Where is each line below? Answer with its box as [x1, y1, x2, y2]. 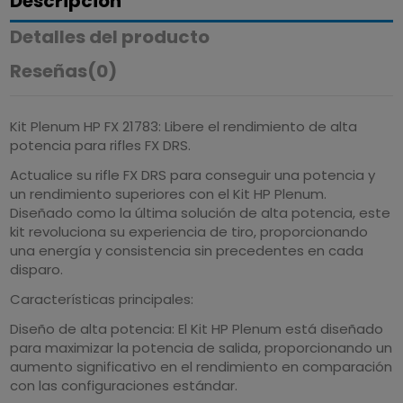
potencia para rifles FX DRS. [10, 135, 192, 155]
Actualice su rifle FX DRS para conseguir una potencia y [10, 165, 376, 184]
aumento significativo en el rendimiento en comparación [10, 356, 393, 376]
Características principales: [10, 289, 194, 309]
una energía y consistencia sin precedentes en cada [10, 240, 364, 260]
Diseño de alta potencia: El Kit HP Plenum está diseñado [10, 318, 384, 338]
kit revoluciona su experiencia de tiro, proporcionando [10, 221, 369, 241]
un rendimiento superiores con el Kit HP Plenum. [10, 184, 327, 203]
